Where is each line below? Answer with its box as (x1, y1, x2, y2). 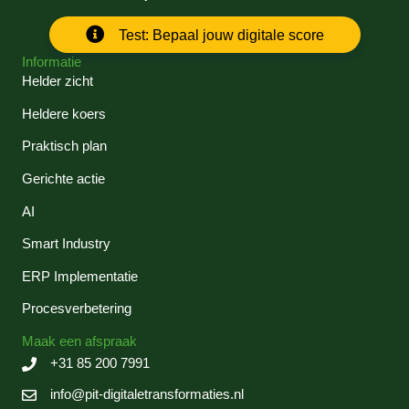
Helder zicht (22, 74, 93, 89)
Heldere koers (22, 106, 106, 121)
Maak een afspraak (22, 333, 137, 349)
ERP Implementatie (22, 268, 138, 284)
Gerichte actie (22, 171, 105, 186)
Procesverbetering (22, 301, 131, 317)
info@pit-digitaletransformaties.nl (50, 386, 244, 402)
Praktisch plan (22, 139, 107, 154)
